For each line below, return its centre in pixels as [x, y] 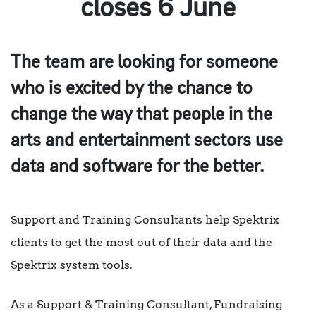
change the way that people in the [141, 115]
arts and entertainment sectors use [147, 141]
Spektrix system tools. [72, 265]
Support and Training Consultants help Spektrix [145, 220]
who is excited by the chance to [132, 89]
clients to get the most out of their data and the [141, 243]
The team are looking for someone [144, 63]
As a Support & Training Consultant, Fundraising [146, 305]
